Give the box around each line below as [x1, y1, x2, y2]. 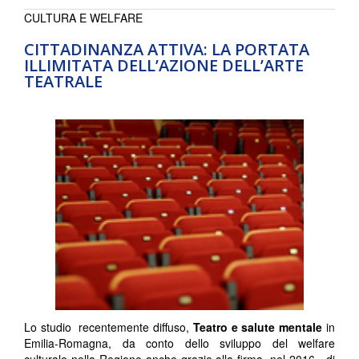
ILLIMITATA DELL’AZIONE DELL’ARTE [24, 54, 304, 76]
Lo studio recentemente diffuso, [24, 318, 193, 335]
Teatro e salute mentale [192, 318, 323, 335]
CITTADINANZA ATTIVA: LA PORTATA [24, 38, 309, 60]
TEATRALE [24, 70, 103, 92]
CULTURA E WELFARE [24, 9, 143, 26]
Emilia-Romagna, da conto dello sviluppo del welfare [24, 334, 335, 351]
